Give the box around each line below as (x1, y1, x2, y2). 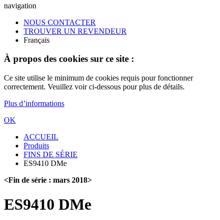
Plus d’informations (4, 99, 64, 108)
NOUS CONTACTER (24, 18, 96, 27)
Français (24, 35, 50, 44)
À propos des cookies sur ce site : (4, 54, 134, 64)
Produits (24, 141, 49, 150)
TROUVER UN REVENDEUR (24, 27, 127, 35)
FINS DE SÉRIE (24, 150, 78, 159)
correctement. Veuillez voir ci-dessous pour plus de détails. (4, 82, 185, 91)
